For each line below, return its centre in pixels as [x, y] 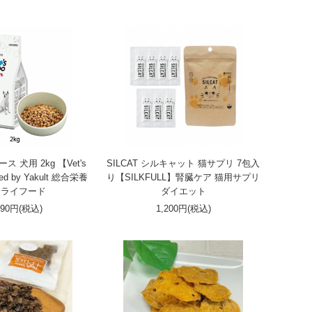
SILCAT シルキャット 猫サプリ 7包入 [184, 163]
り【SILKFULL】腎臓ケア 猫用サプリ [184, 177]
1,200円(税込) [183, 209]
